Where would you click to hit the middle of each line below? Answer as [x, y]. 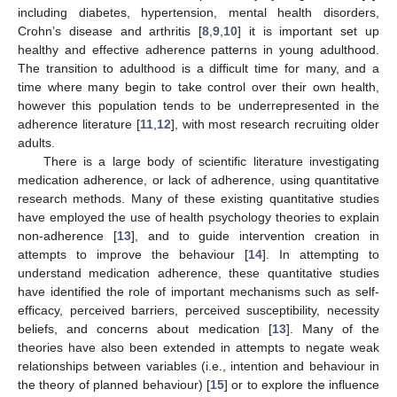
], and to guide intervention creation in [255, 235]
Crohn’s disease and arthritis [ [110, 31]
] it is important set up [309, 31]
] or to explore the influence [302, 384]
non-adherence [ [67, 235]
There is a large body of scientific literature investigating [211, 161]
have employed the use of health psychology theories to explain [198, 217]
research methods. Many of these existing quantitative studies [198, 198]
